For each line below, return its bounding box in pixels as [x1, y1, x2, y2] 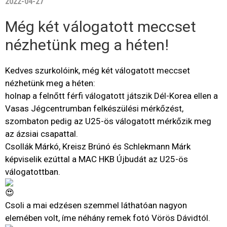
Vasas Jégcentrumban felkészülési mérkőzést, [5, 103, 183, 113]
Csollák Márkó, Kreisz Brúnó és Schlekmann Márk [5, 141, 191, 152]
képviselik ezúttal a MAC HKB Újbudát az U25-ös [5, 154, 188, 164]
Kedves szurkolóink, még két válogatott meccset [5, 65, 190, 75]
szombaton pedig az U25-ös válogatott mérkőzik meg [5, 116, 211, 126]
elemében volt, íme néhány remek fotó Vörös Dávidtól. [5, 212, 210, 223]
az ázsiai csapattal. [5, 128, 78, 139]
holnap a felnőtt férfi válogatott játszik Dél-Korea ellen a [5, 90, 218, 101]
